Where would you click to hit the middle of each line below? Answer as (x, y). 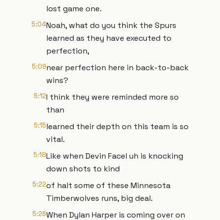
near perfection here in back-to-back (117, 68)
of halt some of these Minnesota (108, 185)
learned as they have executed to (109, 38)
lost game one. (74, 9)
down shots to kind (83, 169)
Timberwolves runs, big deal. (99, 198)
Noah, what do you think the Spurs (111, 25)
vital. (55, 139)
